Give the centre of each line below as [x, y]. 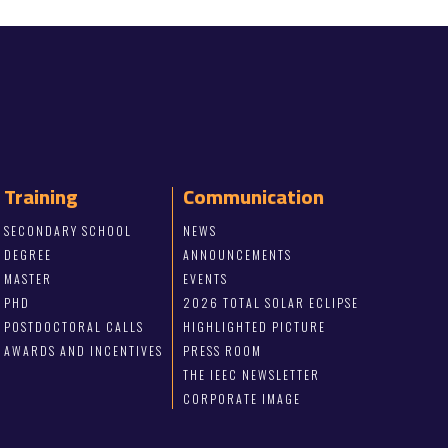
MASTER [28, 279]
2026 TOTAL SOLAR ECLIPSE [270, 303]
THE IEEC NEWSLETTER [251, 375]
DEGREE [28, 255]
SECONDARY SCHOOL [68, 231]
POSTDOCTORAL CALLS [74, 327]
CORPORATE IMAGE [241, 399]
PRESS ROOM [222, 351]
